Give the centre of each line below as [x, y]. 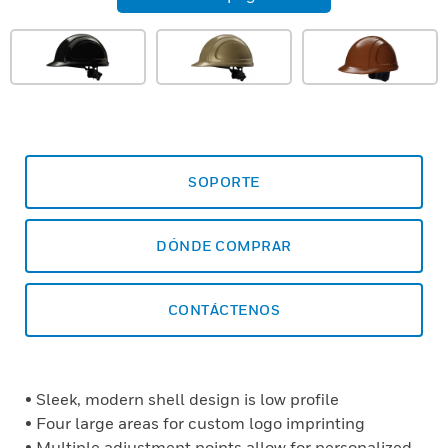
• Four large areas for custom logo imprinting [195, 423]
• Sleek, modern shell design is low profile [182, 399]
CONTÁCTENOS [224, 309]
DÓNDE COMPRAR [224, 245]
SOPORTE [224, 181]
